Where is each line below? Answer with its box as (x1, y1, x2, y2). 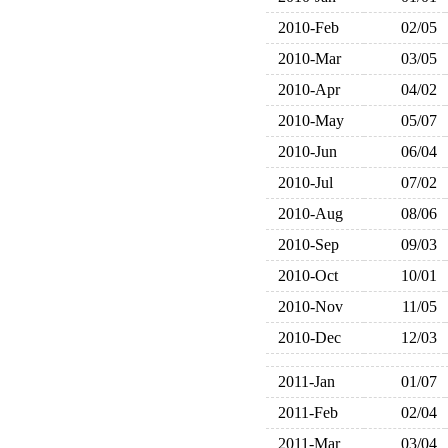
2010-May (269, 112, 344, 129)
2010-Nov (269, 298, 343, 315)
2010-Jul (269, 174, 333, 191)
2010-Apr (269, 81, 340, 98)
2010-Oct (269, 267, 338, 284)
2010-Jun (269, 143, 337, 160)
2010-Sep (269, 236, 339, 253)
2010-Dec (269, 329, 341, 346)
